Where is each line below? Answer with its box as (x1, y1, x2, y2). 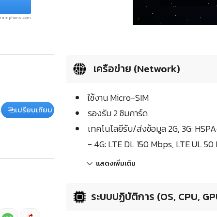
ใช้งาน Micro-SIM (88, 91, 149, 105)
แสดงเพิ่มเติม (96, 158, 136, 169)
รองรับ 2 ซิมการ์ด (88, 107, 148, 120)
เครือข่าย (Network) (91, 61, 180, 77)
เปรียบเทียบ (15, 104, 52, 116)
